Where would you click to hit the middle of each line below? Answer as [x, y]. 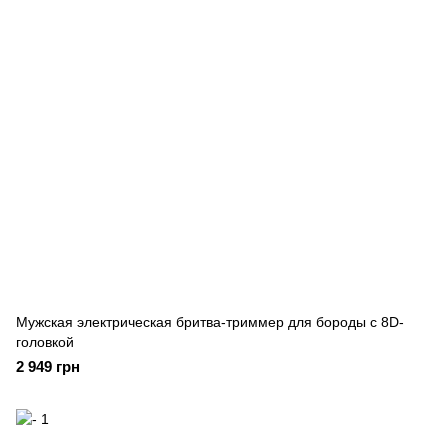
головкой [45, 342]
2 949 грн [48, 366]
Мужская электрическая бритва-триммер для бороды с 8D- [210, 322]
